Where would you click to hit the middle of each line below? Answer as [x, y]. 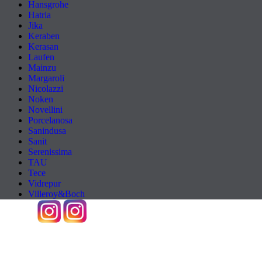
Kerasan [43, 46]
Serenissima [50, 152]
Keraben [44, 36]
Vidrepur [44, 183]
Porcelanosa [50, 120]
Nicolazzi [46, 89]
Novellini [45, 110]
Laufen [41, 57]
